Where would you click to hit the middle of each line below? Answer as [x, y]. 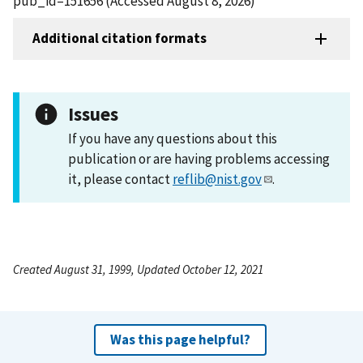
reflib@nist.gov [217, 179]
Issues [93, 113]
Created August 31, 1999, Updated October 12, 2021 [138, 269]
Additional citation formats [120, 38]
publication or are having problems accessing [199, 158]
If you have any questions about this [173, 138]
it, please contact [120, 179]
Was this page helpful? [180, 339]
